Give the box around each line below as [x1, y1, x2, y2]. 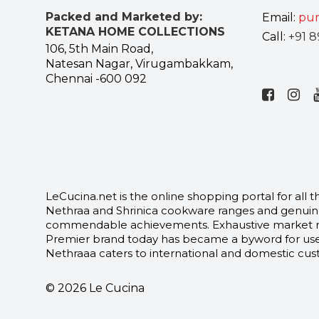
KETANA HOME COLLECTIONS [46, 25, 225, 39]
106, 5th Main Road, [46, 42, 153, 56]
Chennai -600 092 [46, 72, 147, 86]
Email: [262, 11, 298, 25]
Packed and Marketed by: [46, 10, 202, 24]
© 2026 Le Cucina [46, 281, 145, 296]
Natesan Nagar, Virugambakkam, [46, 57, 233, 71]
